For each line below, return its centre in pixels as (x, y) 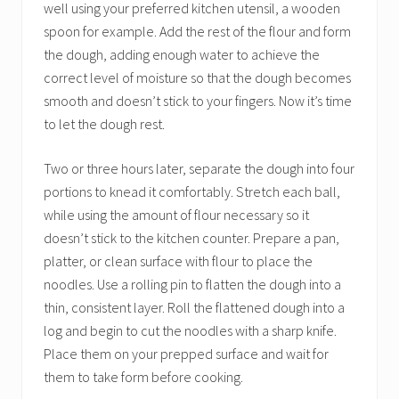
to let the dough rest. (104, 124)
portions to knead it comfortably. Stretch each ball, (192, 191)
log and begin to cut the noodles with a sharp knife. (190, 330)
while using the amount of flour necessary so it (176, 215)
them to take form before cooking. (143, 377)
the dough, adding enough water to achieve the (182, 54)
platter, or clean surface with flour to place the (178, 261)
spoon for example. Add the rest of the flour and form (197, 31)
